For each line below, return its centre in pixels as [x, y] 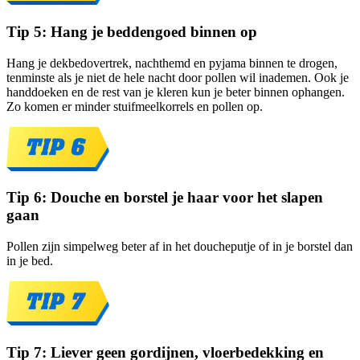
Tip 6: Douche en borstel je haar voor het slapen [165, 198]
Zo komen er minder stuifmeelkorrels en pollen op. [135, 106]
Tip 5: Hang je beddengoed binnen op [132, 31]
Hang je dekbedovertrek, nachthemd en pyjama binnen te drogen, [172, 63]
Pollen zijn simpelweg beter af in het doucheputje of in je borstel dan [180, 247]
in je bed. [30, 261]
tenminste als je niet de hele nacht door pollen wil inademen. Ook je [178, 77]
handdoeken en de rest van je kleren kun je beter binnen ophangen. [176, 92]
